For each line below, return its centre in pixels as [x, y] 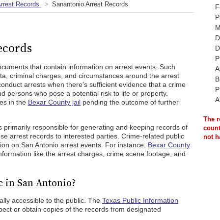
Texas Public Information [140, 200]
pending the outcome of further [130, 102]
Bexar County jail [54, 102]
